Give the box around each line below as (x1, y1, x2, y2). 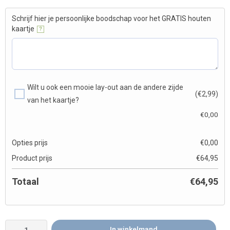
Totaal (12, 176, 39, 187)
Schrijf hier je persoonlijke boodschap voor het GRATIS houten (12, 14, 211, 23)
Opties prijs (12, 139, 48, 147)
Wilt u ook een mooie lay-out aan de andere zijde (27, 83, 183, 92)
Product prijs (12, 154, 52, 163)
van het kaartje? (27, 96, 79, 105)
